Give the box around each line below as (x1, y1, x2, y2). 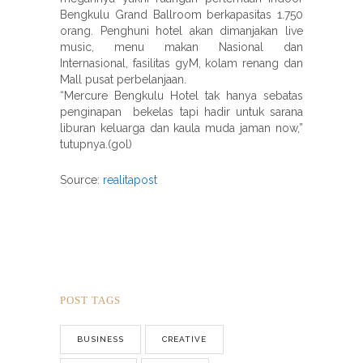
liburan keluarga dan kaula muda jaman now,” (60, 121, 303, 135)
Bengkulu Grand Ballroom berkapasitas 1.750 (60, 7, 303, 21)
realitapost (103, 173, 157, 186)
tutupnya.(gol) (60, 137, 132, 151)
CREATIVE (162, 334, 207, 344)
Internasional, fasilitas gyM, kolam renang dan (60, 56, 303, 70)
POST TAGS (60, 293, 121, 306)
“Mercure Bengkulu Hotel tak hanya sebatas (60, 88, 303, 102)
